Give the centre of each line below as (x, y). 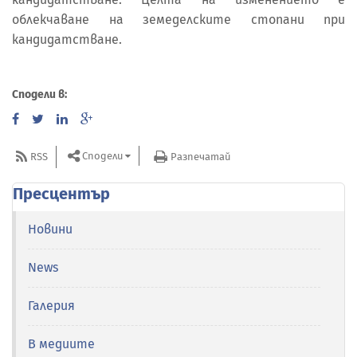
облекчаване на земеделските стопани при (178, 20)
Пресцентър (61, 194)
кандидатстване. (67, 40)
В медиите (61, 344)
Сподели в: (39, 95)
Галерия (51, 306)
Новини (50, 229)
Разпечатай (200, 156)
